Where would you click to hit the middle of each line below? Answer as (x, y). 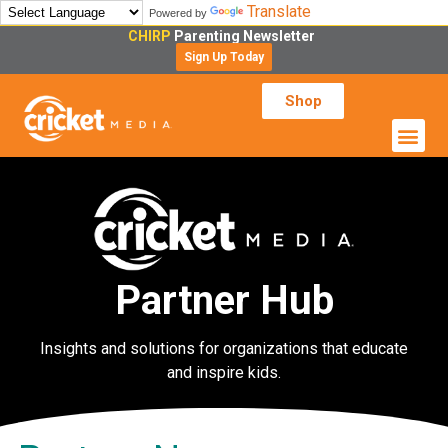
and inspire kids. (224, 372)
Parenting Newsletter (247, 36)
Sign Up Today (224, 57)
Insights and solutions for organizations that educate (224, 348)
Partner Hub (224, 300)
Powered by (176, 13)
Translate (279, 11)
